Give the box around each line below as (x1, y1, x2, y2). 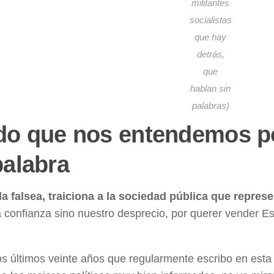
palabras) (191, 100, 229, 111)
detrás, (196, 49, 224, 59)
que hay (194, 32, 226, 42)
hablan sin (190, 83, 231, 94)
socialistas (189, 15, 232, 25)
